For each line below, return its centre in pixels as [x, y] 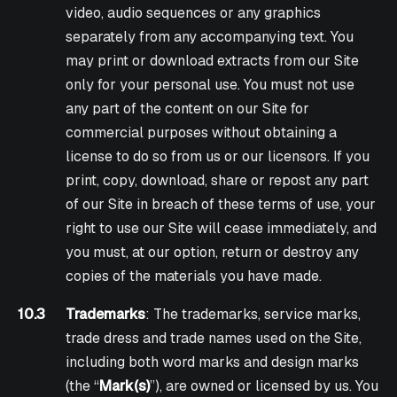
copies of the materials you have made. [194, 276]
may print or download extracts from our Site [213, 61]
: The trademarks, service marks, [253, 315]
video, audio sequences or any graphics [194, 13]
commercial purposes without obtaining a [202, 133]
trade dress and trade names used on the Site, [214, 339]
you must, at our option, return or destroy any [213, 253]
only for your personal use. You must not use [210, 85]
